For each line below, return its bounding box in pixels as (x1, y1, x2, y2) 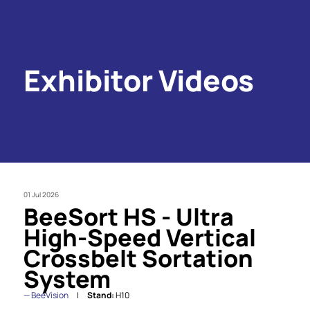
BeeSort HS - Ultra (23, 200, 234, 232)
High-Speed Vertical (23, 221, 256, 253)
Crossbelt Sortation (23, 241, 253, 274)
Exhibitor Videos (23, 60, 254, 100)
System (23, 262, 111, 295)
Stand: (86, 289, 114, 301)
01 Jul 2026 (23, 189, 59, 199)
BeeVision (30, 289, 69, 301)
